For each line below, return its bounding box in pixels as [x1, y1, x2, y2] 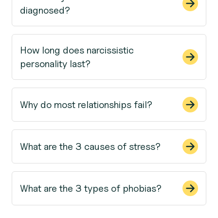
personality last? [20, 57, 91, 70]
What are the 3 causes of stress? [20, 140, 161, 152]
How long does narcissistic [20, 44, 134, 56]
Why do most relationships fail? [20, 98, 152, 110]
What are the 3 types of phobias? [20, 182, 162, 194]
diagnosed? [20, 4, 70, 16]
